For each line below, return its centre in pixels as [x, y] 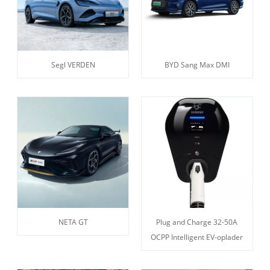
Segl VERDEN [73, 65]
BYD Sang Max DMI [197, 65]
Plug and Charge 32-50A [197, 222]
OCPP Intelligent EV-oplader [197, 237]
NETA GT [73, 222]
